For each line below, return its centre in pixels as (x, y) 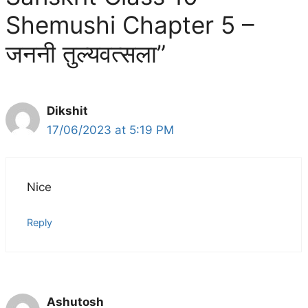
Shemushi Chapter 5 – (130, 24)
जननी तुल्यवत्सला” (86, 53)
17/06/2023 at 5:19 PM (110, 130)
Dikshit (67, 110)
